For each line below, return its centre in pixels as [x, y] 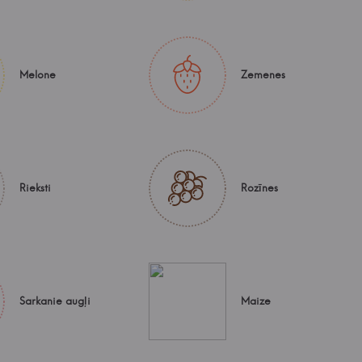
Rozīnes [259, 187]
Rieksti [35, 187]
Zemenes [263, 74]
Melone [38, 74]
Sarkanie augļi [55, 301]
